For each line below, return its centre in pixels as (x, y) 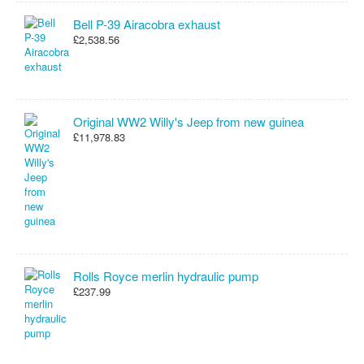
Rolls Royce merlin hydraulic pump (166, 276)
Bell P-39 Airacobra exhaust (147, 24)
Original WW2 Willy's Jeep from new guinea (188, 121)
